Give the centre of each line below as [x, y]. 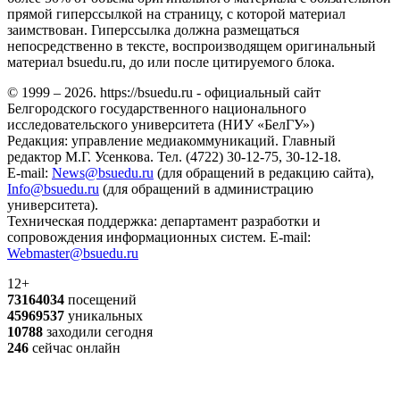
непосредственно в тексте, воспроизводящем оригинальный [192, 46]
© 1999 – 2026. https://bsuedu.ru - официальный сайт [164, 92]
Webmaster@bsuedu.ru [73, 253]
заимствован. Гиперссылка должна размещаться [153, 29]
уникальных [104, 315]
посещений [100, 299]
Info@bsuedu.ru [53, 188]
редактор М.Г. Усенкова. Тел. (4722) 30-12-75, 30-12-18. [174, 156]
